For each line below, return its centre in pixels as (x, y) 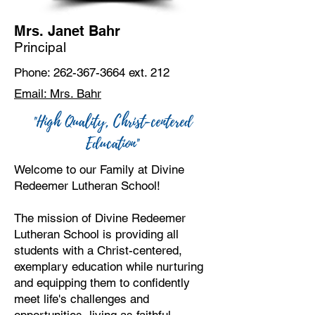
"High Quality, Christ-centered (112, 122)
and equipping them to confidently (102, 283)
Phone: (34, 72)
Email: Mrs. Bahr (58, 94)
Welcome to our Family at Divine (99, 169)
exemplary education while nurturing (109, 266)
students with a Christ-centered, (98, 250)
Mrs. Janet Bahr (67, 31)
